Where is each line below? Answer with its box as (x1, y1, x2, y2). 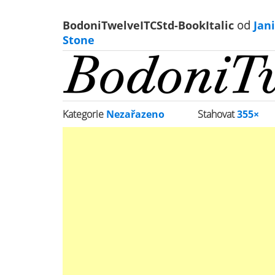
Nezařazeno (106, 107, 165, 121)
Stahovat (198, 107, 238, 121)
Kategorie (63, 107, 106, 121)
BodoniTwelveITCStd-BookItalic (63, 18, 237, 33)
